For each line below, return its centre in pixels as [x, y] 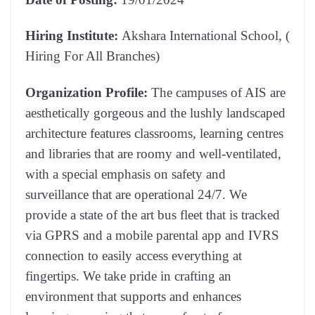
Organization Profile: [88, 92]
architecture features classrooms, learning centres [154, 133]
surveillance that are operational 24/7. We [136, 194]
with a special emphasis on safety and [126, 174]
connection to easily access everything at [134, 255]
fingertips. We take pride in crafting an [128, 276]
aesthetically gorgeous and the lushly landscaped [155, 112]
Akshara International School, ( [206, 36]
